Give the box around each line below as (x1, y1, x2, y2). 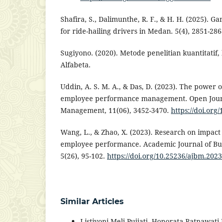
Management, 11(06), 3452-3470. (60, 106, 171, 115)
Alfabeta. (60, 60, 91, 70)
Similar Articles (60, 197, 124, 207)
